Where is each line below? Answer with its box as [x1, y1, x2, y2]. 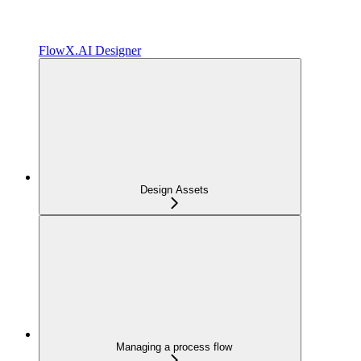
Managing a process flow [116, 341, 232, 354]
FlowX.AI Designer [39, 44, 141, 58]
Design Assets [139, 184, 209, 197]
